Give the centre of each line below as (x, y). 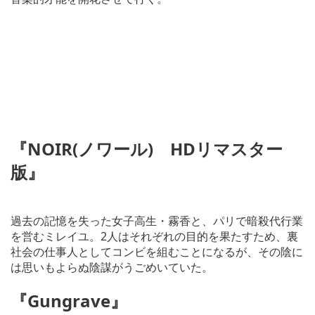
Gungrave (69, 301)
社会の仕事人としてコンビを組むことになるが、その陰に (157, 252)
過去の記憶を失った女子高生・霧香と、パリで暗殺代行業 (157, 221)
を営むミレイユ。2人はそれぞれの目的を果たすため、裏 (154, 237)
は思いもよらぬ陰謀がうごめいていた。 (112, 268)
